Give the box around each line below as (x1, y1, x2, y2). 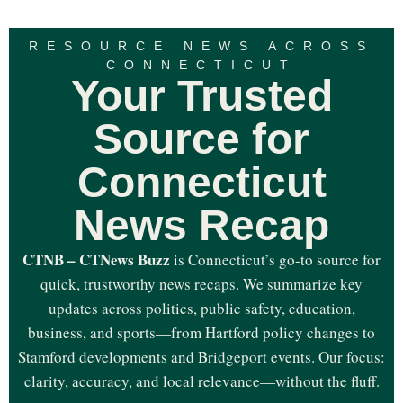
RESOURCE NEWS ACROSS (29, 38, 374, 53)
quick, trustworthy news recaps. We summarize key (40, 273, 363, 294)
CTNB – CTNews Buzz (22, 247, 170, 271)
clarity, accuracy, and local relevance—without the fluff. (23, 370, 380, 391)
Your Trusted (70, 71, 333, 120)
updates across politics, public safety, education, (48, 297, 355, 318)
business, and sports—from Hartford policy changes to (28, 321, 375, 343)
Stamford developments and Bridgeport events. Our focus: (18, 345, 385, 367)
